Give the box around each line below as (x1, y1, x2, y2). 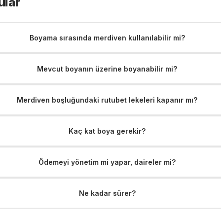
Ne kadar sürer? (78, 188, 136, 197)
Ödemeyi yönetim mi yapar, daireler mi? (38, 157, 176, 166)
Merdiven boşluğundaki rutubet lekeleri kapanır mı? (17, 95, 198, 104)
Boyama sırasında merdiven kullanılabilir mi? (29, 33, 185, 42)
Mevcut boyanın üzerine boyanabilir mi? (37, 64, 178, 73)
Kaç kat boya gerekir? (69, 126, 146, 135)
